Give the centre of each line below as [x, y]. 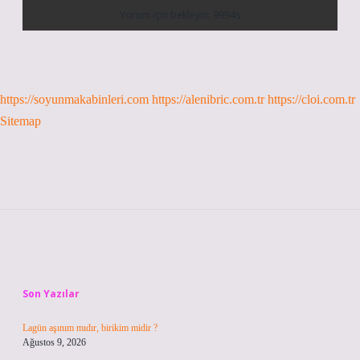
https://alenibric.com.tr [208, 99]
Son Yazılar [51, 294]
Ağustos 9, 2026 [54, 342]
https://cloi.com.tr [311, 99]
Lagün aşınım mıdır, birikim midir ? [90, 328]
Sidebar [65, 262]
